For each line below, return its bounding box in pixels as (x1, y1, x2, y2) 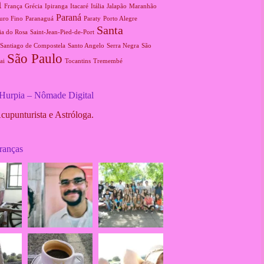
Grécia (24, 2, 42, 9)
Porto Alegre (103, 15, 137, 22)
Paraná (55, 12, 81, 23)
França (4, 2, 22, 9)
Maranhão (128, 2, 157, 9)
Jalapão (106, 2, 127, 9)
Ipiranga (44, 2, 68, 9)
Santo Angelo (67, 42, 104, 49)
